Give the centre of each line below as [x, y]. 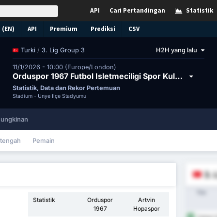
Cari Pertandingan [137, 10]
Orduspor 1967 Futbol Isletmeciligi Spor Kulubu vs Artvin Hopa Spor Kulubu [178, 76]
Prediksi [103, 29]
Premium [64, 29]
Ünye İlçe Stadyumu [62, 96]
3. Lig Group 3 [63, 50]
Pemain [44, 140]
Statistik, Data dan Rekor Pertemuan [66, 88]
